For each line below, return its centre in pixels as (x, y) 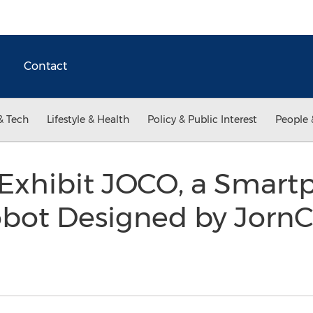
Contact (45, 66)
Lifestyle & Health (88, 119)
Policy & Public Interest (202, 119)
